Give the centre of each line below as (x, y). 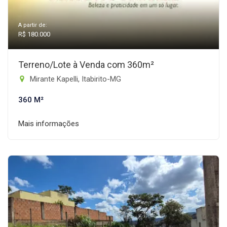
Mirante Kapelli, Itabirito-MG (74, 79)
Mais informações (49, 124)
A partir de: (33, 25)
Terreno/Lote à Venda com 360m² (86, 65)
